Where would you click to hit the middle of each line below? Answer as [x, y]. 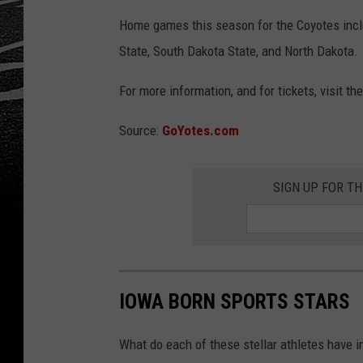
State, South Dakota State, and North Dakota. [239, 51]
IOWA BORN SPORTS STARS [235, 302]
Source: [141, 131]
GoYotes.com [201, 131]
